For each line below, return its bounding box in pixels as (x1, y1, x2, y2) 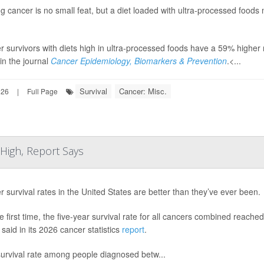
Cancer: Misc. (119, 85, 167, 97)
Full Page (27, 86, 58, 96)
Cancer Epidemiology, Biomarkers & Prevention (51, 55, 227, 67)
